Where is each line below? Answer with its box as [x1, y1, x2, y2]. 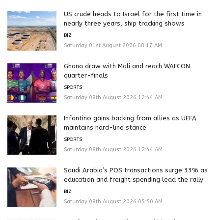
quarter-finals [64, 71, 108, 79]
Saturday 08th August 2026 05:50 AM [64, 198, 163, 205]
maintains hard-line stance [64, 123, 146, 131]
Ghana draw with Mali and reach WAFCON [64, 62, 190, 70]
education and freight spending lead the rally [64, 175, 203, 183]
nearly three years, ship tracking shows [64, 19, 185, 27]
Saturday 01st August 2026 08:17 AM [64, 42, 162, 49]
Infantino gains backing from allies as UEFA [64, 114, 196, 122]
